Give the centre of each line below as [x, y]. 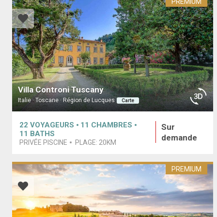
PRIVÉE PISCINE [43, 142]
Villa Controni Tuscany [61, 90]
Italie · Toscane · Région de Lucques [66, 101]
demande [179, 137]
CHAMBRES [112, 125]
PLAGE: [87, 142]
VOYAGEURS [52, 125]
